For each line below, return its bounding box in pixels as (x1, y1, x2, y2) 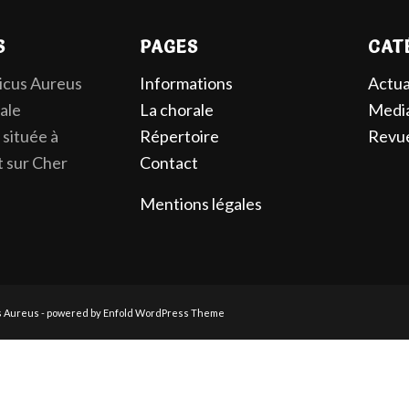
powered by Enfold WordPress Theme (47, 307, 225, 320)
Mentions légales (139, 193, 262, 214)
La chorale (139, 100, 214, 121)
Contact (139, 152, 198, 173)
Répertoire (139, 126, 219, 147)
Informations (139, 73, 233, 94)
